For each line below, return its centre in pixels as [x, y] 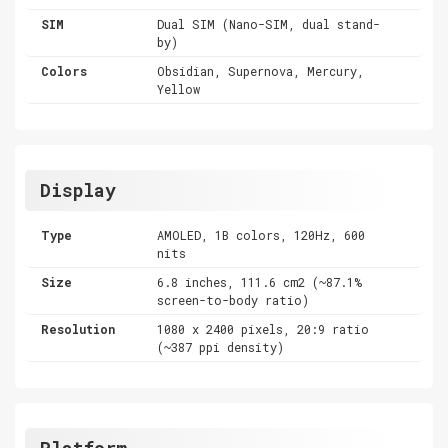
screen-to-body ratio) [233, 299]
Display [78, 189]
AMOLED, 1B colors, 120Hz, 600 [261, 234]
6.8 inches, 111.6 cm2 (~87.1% [260, 281]
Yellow [179, 88]
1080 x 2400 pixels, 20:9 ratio [263, 328]
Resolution [78, 328]
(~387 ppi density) [221, 346]
